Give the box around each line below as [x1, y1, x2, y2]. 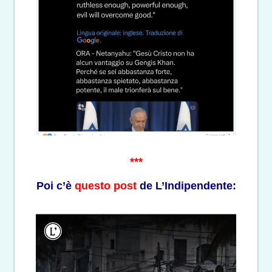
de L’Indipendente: [136, 180, 236, 192]
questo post [74, 180, 137, 192]
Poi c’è [36, 180, 75, 192]
